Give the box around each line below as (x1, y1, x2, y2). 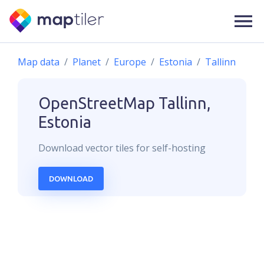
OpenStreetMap (38, 94, 155, 112)
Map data (18, 55, 60, 68)
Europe (114, 55, 146, 68)
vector (85, 141, 113, 154)
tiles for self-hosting (113, 141, 206, 154)
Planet (72, 55, 101, 68)
